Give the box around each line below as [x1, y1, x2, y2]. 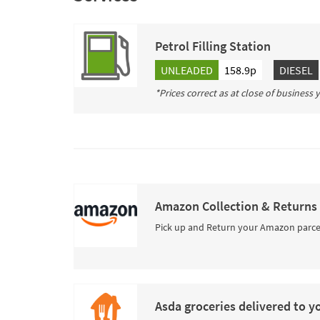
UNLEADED [161, 63, 213, 77]
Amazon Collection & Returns [155, 198, 317, 214]
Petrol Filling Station [155, 38, 271, 54]
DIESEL [279, 63, 313, 77]
